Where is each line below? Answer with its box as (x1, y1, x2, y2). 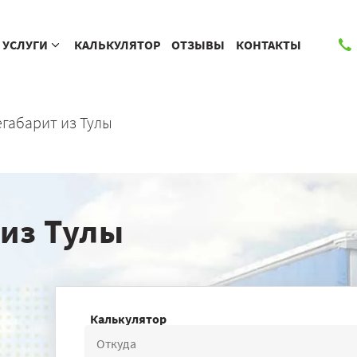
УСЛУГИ (2, 37, 49, 53)
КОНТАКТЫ (235, 37, 301, 53)
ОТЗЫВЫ (171, 37, 226, 53)
